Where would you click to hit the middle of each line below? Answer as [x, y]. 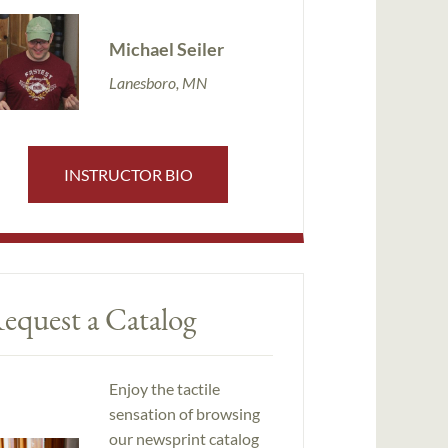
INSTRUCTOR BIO [128, 174]
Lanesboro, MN [157, 82]
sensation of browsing [184, 414]
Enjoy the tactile [164, 389]
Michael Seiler [166, 48]
